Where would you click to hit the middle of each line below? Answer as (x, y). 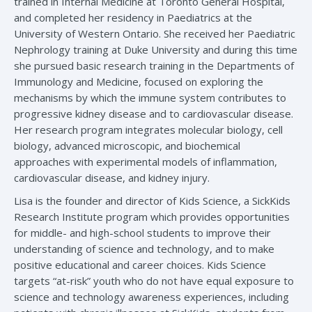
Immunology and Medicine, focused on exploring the (139, 82)
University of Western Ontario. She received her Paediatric (155, 34)
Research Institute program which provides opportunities (152, 217)
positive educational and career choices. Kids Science (140, 265)
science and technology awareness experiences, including (151, 297)
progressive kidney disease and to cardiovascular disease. (155, 114)
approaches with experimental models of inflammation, (146, 162)
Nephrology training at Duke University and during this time (156, 50)
